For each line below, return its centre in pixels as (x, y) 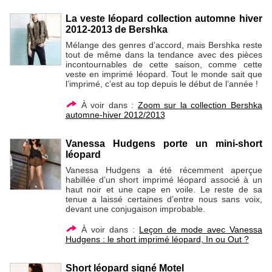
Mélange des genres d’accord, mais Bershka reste (164, 45)
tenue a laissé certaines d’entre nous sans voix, (164, 199)
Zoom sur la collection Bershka (200, 105)
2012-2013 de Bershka (116, 30)
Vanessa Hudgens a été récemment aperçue (164, 170)
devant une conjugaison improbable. (135, 209)
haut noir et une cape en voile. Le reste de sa (164, 189)
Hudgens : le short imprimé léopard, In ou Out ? (157, 240)
